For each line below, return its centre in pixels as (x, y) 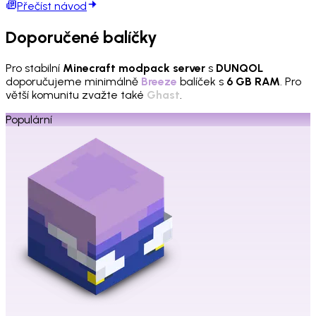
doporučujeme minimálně (73, 82)
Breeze (159, 82)
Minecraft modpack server (134, 68)
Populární (29, 120)
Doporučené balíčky (81, 37)
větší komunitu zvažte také (76, 95)
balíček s (202, 82)
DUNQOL (239, 68)
